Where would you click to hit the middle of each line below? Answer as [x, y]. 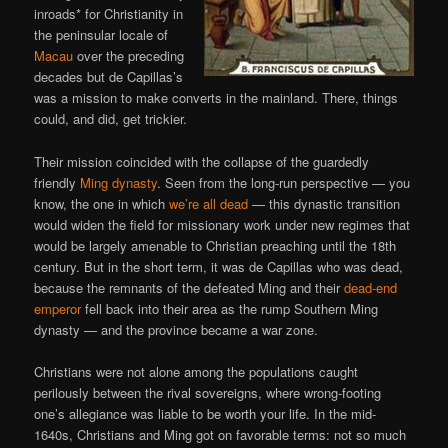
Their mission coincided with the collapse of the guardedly [202, 161]
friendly [57, 182]
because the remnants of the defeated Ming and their [189, 287]
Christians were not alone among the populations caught [196, 371]
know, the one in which [102, 203]
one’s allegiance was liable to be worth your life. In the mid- [205, 413]
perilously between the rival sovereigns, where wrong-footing [208, 392]
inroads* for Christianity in [109, 14]
